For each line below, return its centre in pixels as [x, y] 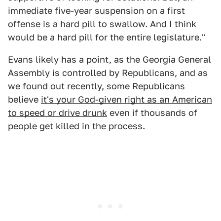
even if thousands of [152, 113]
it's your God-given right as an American [127, 100]
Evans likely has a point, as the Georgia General [110, 60]
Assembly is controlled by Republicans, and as [108, 73]
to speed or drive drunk [57, 113]
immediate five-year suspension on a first [96, 11]
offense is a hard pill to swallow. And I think [102, 24]
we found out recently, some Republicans [96, 86]
